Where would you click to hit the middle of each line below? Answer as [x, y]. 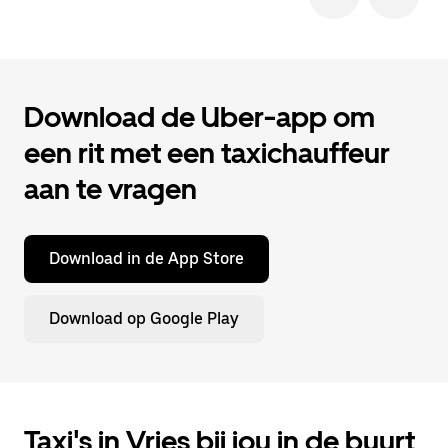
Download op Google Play [144, 318]
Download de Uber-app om [199, 117]
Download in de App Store [146, 258]
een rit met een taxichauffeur [207, 153]
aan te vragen [110, 189]
